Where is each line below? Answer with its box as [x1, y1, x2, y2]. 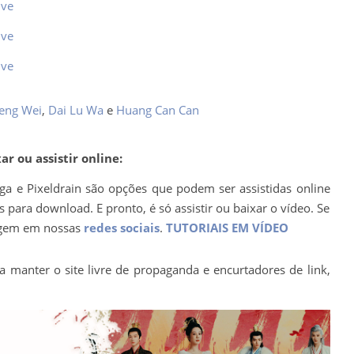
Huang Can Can [115, 101, 199, 118]
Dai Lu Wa [47, 101, 104, 118]
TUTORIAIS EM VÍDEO [165, 219, 288, 235]
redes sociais [83, 219, 160, 235]
